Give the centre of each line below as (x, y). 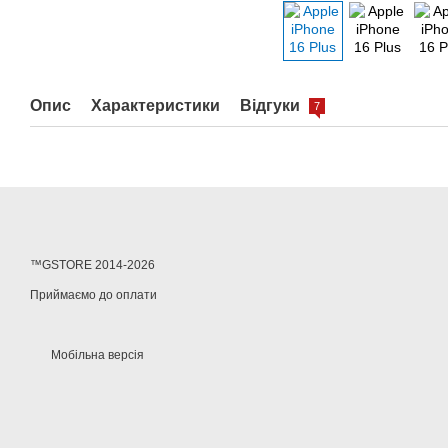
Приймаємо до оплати (93, 295)
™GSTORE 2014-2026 (92, 265)
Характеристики (155, 106)
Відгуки (272, 106)
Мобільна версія (96, 355)
